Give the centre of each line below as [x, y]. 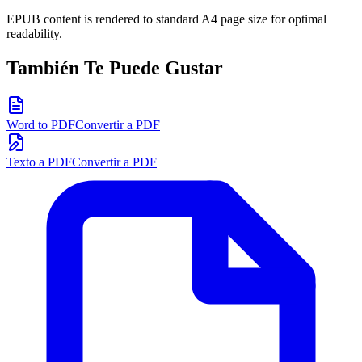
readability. [34, 34]
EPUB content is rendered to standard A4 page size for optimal [166, 19]
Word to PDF [41, 125]
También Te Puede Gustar [115, 68]
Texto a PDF [39, 162]
